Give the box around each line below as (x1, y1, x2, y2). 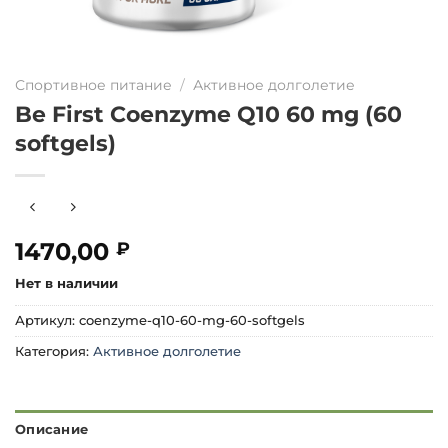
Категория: (15, 344, 93, 360)
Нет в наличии (15, 276, 118, 292)
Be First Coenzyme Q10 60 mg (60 (15, 99, 402, 128)
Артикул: (15, 313, 79, 329)
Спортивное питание (15, 77, 172, 93)
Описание (15, 422, 89, 438)
